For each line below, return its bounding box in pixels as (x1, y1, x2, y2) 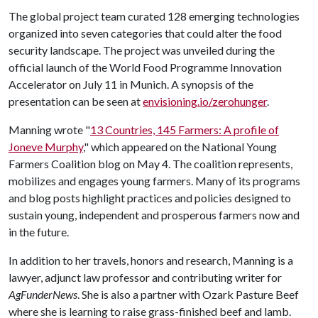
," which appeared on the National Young (83, 140, 277, 153)
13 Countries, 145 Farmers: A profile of (90, 123, 279, 136)
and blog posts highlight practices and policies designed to (9, 191, 291, 204)
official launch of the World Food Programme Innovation (9, 60, 282, 74)
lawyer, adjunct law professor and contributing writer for (9, 270, 282, 284)
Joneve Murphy (9, 140, 83, 153)
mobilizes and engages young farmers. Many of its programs (9, 174, 300, 187)
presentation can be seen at (9, 94, 143, 108)
